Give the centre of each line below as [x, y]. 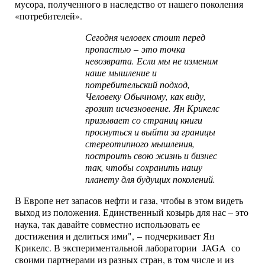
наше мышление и [121, 72]
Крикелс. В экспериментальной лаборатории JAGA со [127, 248]
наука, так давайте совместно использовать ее [107, 224]
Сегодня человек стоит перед [146, 37]
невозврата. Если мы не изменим [152, 60]
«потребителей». [49, 16]
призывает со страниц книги [144, 119]
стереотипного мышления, [140, 143]
